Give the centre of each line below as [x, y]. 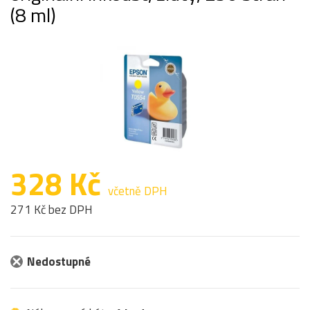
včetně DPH [138, 191]
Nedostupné [59, 261]
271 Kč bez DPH [52, 209]
